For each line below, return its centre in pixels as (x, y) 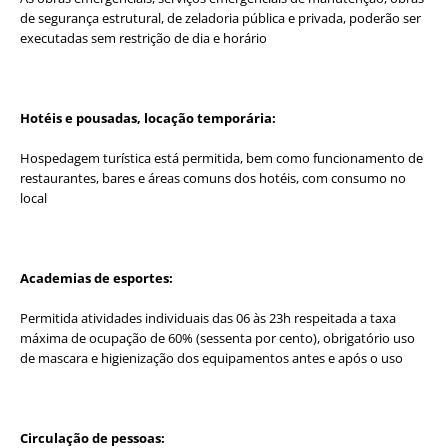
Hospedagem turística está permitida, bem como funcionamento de (221, 157)
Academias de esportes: (96, 277)
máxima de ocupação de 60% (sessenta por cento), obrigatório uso (217, 337)
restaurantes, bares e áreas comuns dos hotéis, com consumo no (213, 177)
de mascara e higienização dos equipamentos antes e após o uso (211, 357)
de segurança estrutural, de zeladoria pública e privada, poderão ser (220, 17)
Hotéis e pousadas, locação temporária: (148, 117)
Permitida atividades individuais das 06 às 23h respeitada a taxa (208, 317)
